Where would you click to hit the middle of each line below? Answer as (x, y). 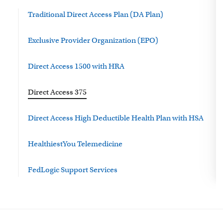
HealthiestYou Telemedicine (75, 144)
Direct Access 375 (57, 92)
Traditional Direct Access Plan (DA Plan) (96, 14)
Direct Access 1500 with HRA (76, 66)
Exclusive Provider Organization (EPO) (93, 40)
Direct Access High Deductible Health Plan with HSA (116, 118)
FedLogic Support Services (73, 170)
